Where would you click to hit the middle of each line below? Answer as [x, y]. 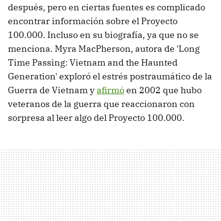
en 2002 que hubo [163, 90]
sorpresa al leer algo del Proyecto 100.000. [96, 117]
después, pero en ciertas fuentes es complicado [107, 7]
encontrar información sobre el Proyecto [93, 21]
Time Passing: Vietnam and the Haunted [93, 62]
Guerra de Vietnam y [52, 90]
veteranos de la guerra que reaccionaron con [101, 104]
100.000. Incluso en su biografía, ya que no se [103, 35]
